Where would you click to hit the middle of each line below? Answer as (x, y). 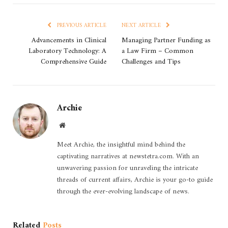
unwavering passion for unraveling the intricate (127, 168)
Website (76, 125)
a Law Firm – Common (158, 51)
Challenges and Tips (151, 62)
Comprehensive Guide (74, 62)
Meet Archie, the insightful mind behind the (121, 145)
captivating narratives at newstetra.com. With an (128, 157)
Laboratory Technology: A (67, 51)
